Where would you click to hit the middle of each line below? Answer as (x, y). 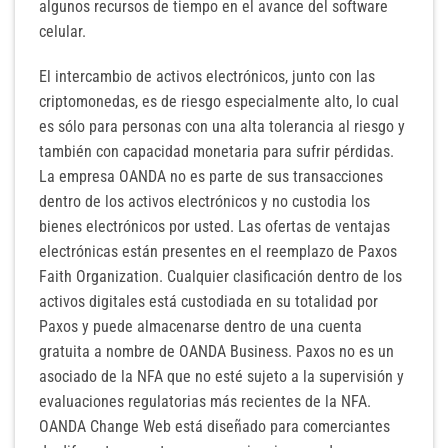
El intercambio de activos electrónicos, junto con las (207, 77)
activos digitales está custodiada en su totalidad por (208, 302)
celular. (62, 31)
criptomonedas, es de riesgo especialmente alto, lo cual (219, 102)
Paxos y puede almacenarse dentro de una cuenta (200, 327)
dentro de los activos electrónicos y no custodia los (204, 202)
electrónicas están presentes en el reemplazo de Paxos (218, 252)
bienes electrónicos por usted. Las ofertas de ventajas (214, 227)
